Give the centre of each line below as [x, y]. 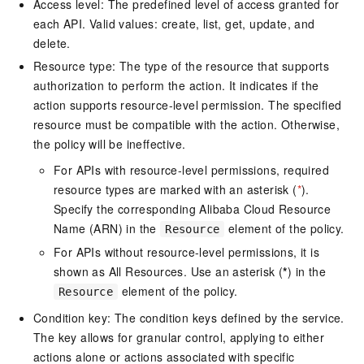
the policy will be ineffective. [110, 144]
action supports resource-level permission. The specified [188, 105]
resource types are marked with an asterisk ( [175, 190]
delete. [52, 43]
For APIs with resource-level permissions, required [191, 170]
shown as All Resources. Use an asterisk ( [169, 272]
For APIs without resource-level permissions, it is [186, 252]
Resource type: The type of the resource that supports [182, 66]
